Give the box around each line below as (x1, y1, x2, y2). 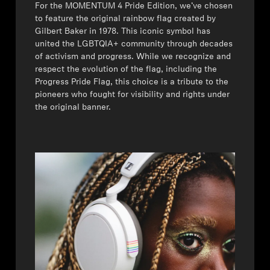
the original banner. (35, 102, 111, 112)
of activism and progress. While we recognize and (35, 52, 231, 61)
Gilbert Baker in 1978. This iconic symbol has (35, 27, 211, 36)
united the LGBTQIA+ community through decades (35, 39, 233, 49)
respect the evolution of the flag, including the (35, 64, 218, 74)
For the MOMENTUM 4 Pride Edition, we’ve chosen (35, 1, 233, 11)
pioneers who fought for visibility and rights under (35, 90, 230, 99)
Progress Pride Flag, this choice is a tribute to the (35, 77, 229, 87)
